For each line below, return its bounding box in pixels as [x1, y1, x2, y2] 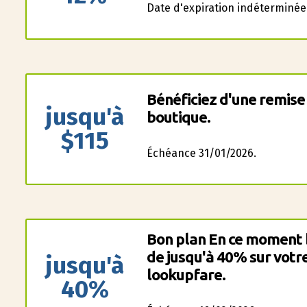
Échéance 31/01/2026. [146, 147, 256, 160]
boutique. [146, 108, 210, 125]
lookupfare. [146, 266, 225, 283]
